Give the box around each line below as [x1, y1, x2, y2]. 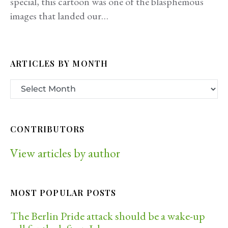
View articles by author [10, 145, 120, 161]
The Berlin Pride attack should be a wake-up [10, 208, 205, 223]
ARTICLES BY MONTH [10, 58, 108, 69]
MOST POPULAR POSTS [10, 187, 117, 198]
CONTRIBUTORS [10, 123, 85, 134]
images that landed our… [10, 9, 108, 22]
